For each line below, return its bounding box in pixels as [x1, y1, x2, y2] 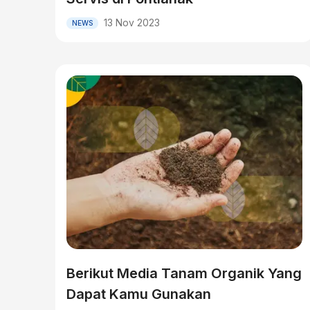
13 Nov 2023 [104, 17, 160, 28]
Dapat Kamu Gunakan [66, 286, 211, 302]
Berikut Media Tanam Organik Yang [66, 265, 302, 282]
